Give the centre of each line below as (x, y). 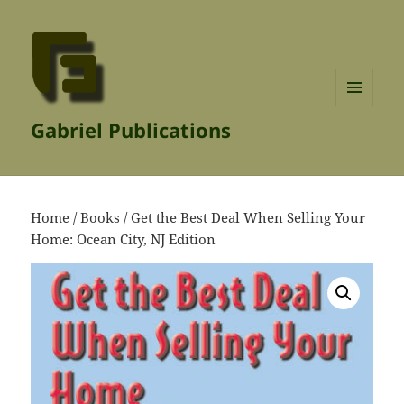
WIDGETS (361, 143)
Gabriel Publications (131, 130)
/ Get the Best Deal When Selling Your (243, 218)
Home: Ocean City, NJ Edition (124, 239)
